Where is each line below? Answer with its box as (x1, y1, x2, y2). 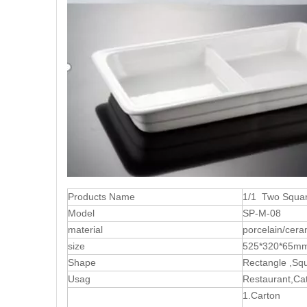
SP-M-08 (243, 208, 281, 219)
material (68, 224, 103, 236)
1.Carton (243, 290, 286, 302)
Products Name (68, 191, 135, 203)
